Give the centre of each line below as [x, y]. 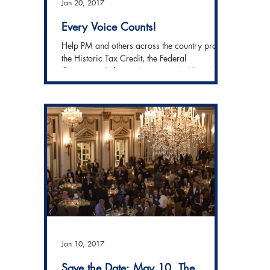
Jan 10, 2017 [83, 243]
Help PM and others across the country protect [145, 46]
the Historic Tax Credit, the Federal [124, 58]
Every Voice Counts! [109, 27]
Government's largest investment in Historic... [143, 71]
